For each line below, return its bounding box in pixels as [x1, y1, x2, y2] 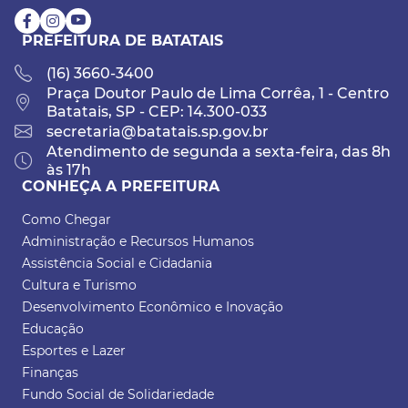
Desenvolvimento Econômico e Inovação [22, 299, 283, 316]
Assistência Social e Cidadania [22, 255, 212, 272]
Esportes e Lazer [22, 342, 126, 360]
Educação [22, 321, 84, 338]
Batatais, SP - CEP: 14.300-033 [46, 103, 267, 121]
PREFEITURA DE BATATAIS [22, 32, 223, 50]
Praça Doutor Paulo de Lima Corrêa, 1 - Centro [46, 85, 389, 103]
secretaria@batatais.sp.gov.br [46, 123, 269, 141]
